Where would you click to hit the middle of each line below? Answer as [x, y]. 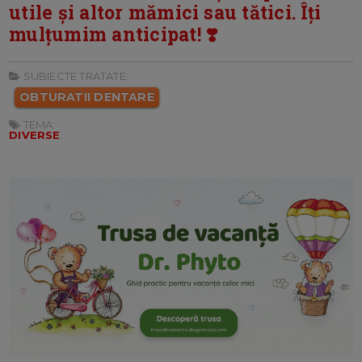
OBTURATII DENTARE [87, 97]
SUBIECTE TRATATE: [74, 76]
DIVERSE [35, 135]
